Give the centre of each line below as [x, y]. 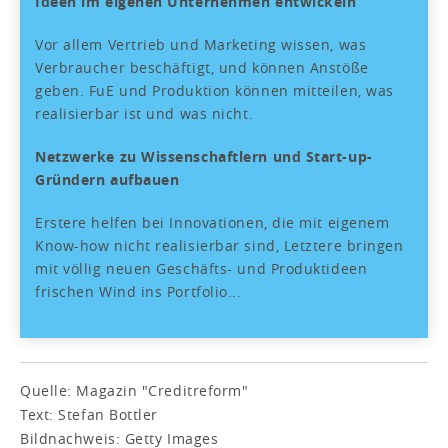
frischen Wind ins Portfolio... [138, 291]
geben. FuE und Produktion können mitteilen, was [214, 90]
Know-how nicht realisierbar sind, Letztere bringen [219, 245]
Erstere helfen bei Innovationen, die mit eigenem [212, 222]
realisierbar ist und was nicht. [144, 113]
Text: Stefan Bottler [89, 414]
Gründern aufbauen [107, 179]
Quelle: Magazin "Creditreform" [134, 390]
